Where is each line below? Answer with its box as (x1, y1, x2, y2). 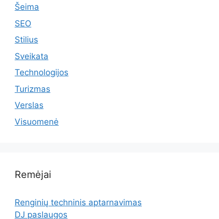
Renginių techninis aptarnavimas (15, 197, 142, 207)
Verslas (15, 100, 44, 110)
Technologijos (15, 67, 68, 78)
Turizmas (15, 84, 50, 94)
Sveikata (15, 51, 48, 61)
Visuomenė (15, 116, 59, 127)
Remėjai (15, 168, 51, 180)
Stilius (15, 35, 38, 45)
